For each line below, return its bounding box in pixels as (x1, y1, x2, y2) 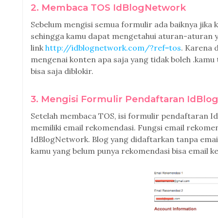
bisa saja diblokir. (31, 66, 93, 76)
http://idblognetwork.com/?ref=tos (45, 43, 181, 53)
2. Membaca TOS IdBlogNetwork (31, 2, 186, 13)
